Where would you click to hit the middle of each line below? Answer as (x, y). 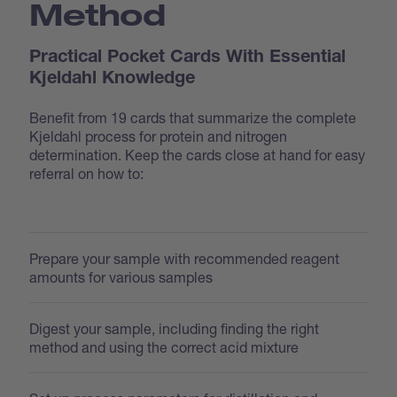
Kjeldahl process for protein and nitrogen (159, 136)
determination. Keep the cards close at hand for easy (198, 154)
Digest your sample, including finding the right (175, 328)
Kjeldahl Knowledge (113, 79)
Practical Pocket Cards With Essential (188, 58)
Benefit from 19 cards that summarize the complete (193, 117)
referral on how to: (87, 173)
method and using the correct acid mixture (164, 346)
